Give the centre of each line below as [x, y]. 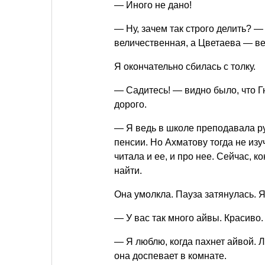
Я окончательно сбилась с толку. [185, 66]
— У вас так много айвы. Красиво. [189, 218]
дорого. [130, 104]
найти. [128, 170]
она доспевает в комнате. [170, 256]
